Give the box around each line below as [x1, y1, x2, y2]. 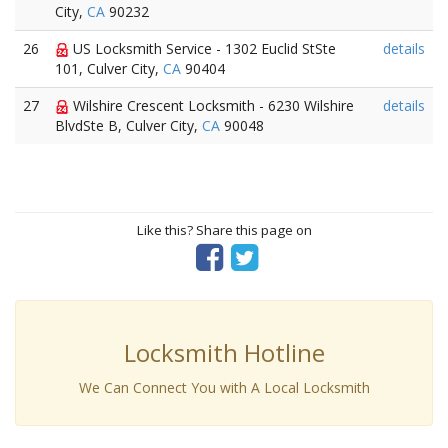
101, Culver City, [55, 59, 163, 78]
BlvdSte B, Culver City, [55, 116, 202, 135]
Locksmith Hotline [123, 336, 325, 369]
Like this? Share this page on [136, 221, 312, 239]
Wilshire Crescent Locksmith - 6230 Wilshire [69, 96, 354, 115]
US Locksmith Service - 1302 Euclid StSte [69, 39, 336, 58]
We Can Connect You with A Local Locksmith [78, 378, 370, 397]
